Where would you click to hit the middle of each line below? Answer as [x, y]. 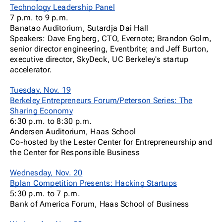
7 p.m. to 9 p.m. [39, 18]
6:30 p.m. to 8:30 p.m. [51, 121]
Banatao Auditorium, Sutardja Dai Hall [79, 28]
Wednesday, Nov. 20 [46, 173]
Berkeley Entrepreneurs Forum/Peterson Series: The [101, 100]
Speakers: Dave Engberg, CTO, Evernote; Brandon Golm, [111, 38]
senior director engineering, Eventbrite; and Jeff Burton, [110, 49]
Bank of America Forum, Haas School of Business [100, 204]
